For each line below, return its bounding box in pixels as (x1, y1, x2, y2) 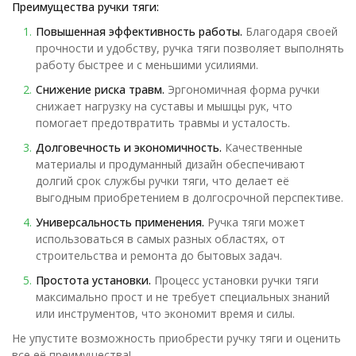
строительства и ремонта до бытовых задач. (36, 248, 282, 263)
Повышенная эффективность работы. (36, 24, 242, 39)
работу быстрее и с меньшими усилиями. (36, 57, 258, 72)
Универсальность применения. (36, 215, 204, 230)
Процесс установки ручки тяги (151, 273, 319, 288)
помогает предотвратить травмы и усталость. (36, 115, 290, 130)
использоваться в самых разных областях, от (36, 231, 285, 246)
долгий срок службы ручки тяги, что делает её (36, 173, 289, 188)
